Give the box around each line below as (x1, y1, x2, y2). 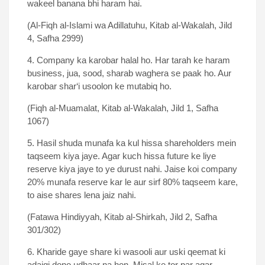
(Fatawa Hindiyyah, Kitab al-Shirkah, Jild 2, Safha (27, 212, 217, 222)
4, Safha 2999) (27, 33, 83, 44)
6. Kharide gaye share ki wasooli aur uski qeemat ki (27, 247, 225, 257)
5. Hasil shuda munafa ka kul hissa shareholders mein (27, 138, 236, 148)
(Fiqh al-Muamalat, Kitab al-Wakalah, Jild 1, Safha (27, 103, 218, 114)
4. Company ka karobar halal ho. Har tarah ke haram (27, 55, 230, 66)
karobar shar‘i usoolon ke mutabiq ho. (27, 81, 172, 92)
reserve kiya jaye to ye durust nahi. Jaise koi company (27, 164, 237, 174)
